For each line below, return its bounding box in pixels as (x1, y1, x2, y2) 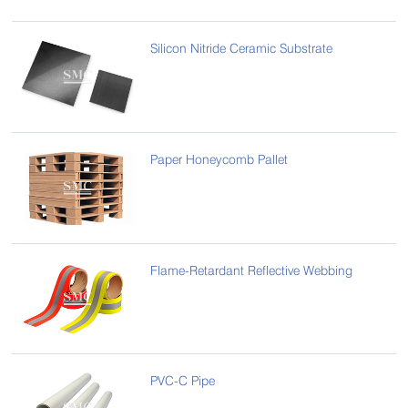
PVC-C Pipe (150, 372, 216, 389)
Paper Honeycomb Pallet (150, 150, 289, 167)
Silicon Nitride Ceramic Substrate (150, 40, 333, 56)
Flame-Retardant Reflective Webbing (150, 261, 353, 278)
